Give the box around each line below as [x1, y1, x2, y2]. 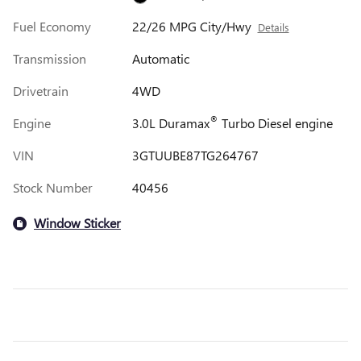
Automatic [131, 49, 189, 67]
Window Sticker [34, 214, 121, 232]
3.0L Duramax [131, 114, 210, 131]
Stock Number [13, 178, 93, 196]
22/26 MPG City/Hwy [131, 17, 251, 35]
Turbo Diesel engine [218, 114, 333, 131]
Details [257, 19, 289, 34]
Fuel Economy [13, 17, 91, 35]
